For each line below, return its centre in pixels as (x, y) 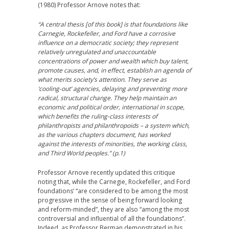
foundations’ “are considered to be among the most (113, 191)
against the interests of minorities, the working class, (112, 144)
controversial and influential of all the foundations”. (112, 219)
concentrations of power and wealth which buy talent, (113, 61)
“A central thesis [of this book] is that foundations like (113, 24)
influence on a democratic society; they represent (108, 43)
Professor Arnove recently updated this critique (107, 173)
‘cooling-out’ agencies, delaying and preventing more (112, 89)
